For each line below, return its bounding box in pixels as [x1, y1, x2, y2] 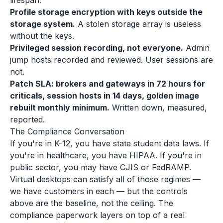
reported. [10, 114, 45, 124]
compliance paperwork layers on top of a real [10, 210, 185, 220]
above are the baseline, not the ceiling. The [10, 198, 173, 208]
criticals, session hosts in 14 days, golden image [10, 91, 199, 101]
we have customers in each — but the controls [10, 186, 188, 196]
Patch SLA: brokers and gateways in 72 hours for [10, 79, 205, 89]
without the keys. [10, 31, 74, 41]
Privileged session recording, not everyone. [10, 43, 183, 53]
